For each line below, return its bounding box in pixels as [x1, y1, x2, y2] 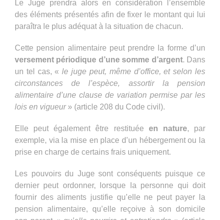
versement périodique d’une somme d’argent [15, 55, 183, 64]
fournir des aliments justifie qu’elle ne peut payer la [15, 192, 205, 201]
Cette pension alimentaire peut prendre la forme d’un [15, 43, 205, 52]
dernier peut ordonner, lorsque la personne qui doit [15, 181, 205, 190]
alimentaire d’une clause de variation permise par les [15, 90, 205, 99]
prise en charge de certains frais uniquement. [15, 147, 171, 156]
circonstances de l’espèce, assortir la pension [15, 79, 205, 87]
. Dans [182, 55, 206, 64]
